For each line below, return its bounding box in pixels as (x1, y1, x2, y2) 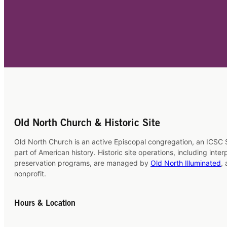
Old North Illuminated (150, 159, 221, 168)
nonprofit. (14, 169, 46, 178)
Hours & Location (14, 200, 75, 208)
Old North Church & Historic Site (14, 119, 160, 129)
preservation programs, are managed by (14, 159, 150, 168)
